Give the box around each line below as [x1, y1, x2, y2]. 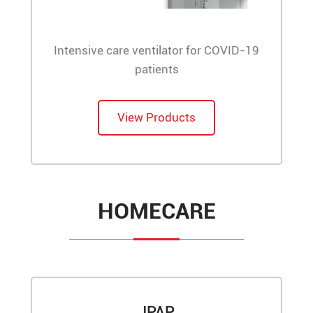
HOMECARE [97, 197, 216, 224]
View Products [117, 110, 196, 124]
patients [134, 61, 179, 76]
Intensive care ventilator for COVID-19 [54, 43, 259, 57]
